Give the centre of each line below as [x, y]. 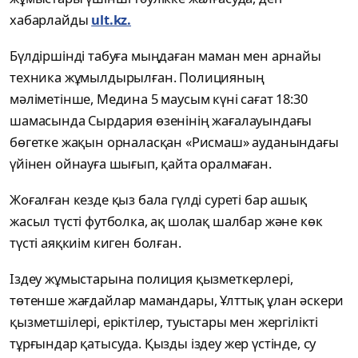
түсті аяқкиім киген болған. [95, 243]
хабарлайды [51, 20]
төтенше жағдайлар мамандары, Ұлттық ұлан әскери [177, 300]
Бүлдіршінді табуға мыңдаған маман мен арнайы [165, 56]
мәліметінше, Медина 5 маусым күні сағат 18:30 [159, 99]
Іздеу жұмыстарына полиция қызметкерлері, [151, 279]
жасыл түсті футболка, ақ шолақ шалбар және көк [166, 221]
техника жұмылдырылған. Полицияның [137, 78]
